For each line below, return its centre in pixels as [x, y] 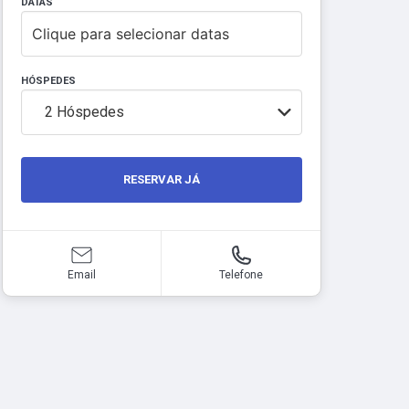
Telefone [241, 274]
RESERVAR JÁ [162, 180]
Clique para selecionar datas [131, 33]
